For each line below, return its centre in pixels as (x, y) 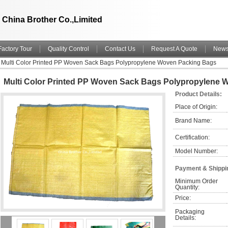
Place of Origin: (196, 107)
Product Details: (198, 94)
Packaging (190, 212)
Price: (183, 198)
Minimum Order (196, 181)
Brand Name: (193, 121)
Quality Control (68, 49)
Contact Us (120, 49)
